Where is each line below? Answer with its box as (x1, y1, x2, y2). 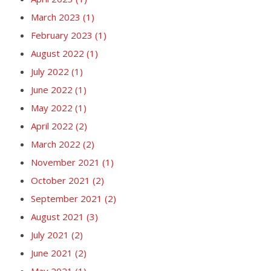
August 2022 (30, 47, 87, 59)
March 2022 (30, 137, 83, 150)
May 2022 (30, 101, 75, 114)
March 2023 (30, 10, 83, 23)
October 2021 (30, 174, 93, 186)
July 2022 (30, 65, 71, 77)
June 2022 (30, 83, 75, 96)
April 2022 (30, 119, 76, 132)
